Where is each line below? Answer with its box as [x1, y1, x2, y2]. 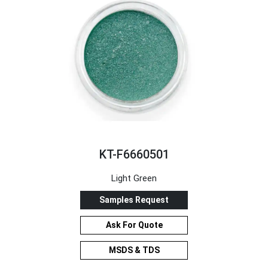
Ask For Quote [105, 220, 163, 230]
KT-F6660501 [99, 147, 169, 162]
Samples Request [99, 194, 169, 205]
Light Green [111, 172, 157, 184]
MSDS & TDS [108, 245, 160, 255]
